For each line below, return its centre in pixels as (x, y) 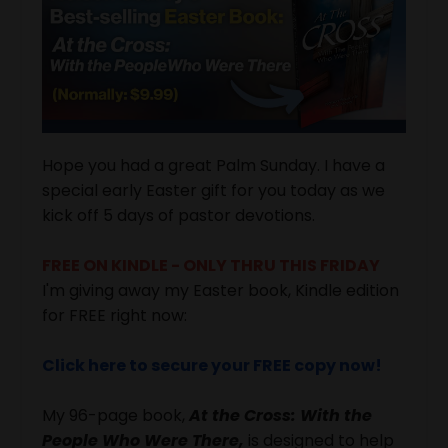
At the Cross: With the (280, 415)
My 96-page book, (115, 415)
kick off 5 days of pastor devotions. (178, 215)
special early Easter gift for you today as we (213, 190)
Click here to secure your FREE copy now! (212, 365)
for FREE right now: (114, 315)
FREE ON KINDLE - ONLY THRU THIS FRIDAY (211, 265)
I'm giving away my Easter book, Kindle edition (220, 290)
